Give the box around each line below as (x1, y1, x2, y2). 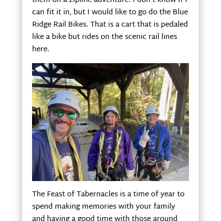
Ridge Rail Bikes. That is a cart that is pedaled (32, 18, 188, 32)
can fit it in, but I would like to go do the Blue (32, 5, 188, 19)
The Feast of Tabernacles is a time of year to (32, 187, 184, 201)
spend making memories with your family (32, 200, 175, 214)
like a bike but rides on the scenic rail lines (32, 30, 177, 44)
